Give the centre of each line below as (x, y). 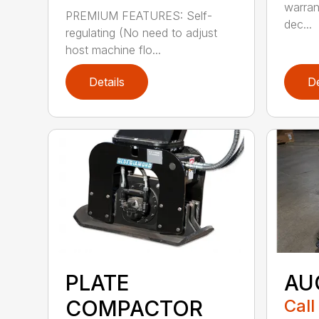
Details (107, 82)
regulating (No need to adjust (142, 32)
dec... (298, 24)
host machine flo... (114, 49)
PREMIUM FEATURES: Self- (139, 15)
